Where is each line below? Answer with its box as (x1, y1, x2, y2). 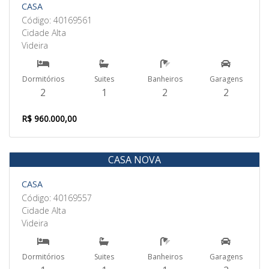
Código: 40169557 (22, 192, 92, 204)
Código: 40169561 (22, 14, 92, 26)
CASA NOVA (108, 153, 161, 166)
